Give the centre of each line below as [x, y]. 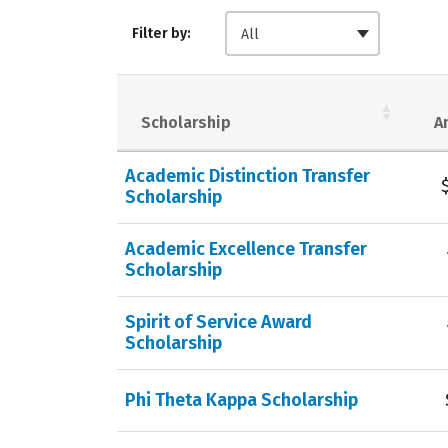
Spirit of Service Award [218, 321]
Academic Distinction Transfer [247, 175]
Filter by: [161, 33]
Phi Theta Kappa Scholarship [241, 399]
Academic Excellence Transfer [246, 248]
